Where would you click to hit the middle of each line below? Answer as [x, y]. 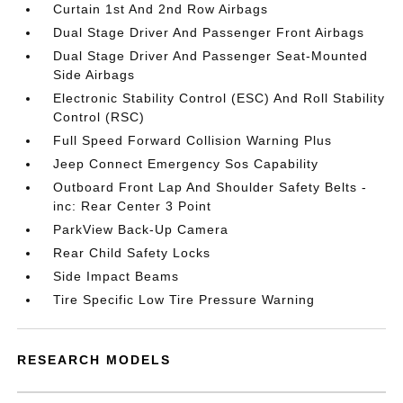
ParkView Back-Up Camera [141, 229]
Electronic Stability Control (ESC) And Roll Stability [219, 98]
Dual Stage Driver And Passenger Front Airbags [209, 32]
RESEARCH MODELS [94, 360]
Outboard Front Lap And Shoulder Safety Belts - [210, 187]
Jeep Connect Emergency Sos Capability [186, 164]
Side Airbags [94, 75]
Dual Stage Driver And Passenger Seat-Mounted [211, 56]
